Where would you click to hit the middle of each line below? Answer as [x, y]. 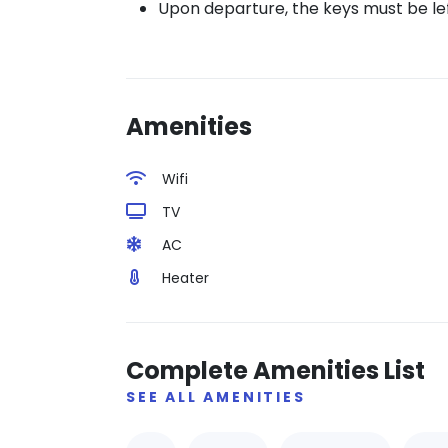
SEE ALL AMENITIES [216, 397]
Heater [185, 278]
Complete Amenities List [275, 370]
